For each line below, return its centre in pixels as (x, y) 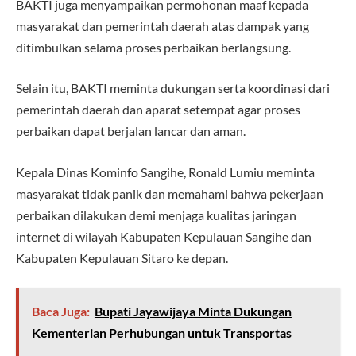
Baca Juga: (60, 311)
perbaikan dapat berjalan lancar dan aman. (131, 131)
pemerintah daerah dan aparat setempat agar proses (158, 110)
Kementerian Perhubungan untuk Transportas (161, 333)
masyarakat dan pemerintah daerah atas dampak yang (163, 25)
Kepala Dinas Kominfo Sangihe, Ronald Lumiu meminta (165, 172)
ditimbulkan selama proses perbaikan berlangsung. (153, 47)
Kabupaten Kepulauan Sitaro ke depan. (122, 257)
